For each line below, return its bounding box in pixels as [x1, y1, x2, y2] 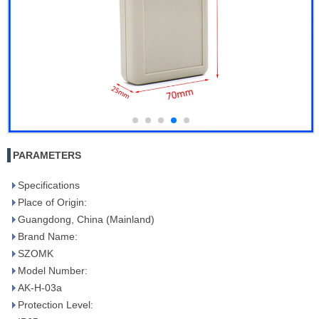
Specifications [18, 179, 80, 191]
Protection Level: [18, 299, 93, 310]
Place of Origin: [18, 197, 87, 208]
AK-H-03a [18, 282, 62, 293]
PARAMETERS [13, 150, 81, 161]
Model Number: [18, 265, 88, 276]
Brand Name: [18, 231, 78, 242]
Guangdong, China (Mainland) [18, 214, 155, 225]
